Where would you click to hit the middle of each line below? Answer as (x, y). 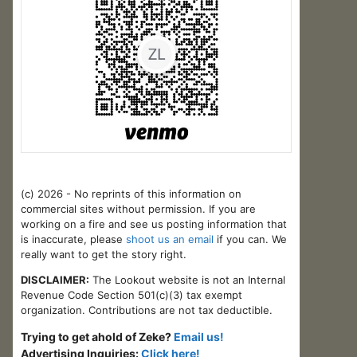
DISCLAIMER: (55, 279)
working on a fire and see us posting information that (154, 224)
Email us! (199, 336)
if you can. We (252, 239)
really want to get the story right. (104, 254)
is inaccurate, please (73, 239)
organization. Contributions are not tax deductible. (147, 310)
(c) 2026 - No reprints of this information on (131, 193)
